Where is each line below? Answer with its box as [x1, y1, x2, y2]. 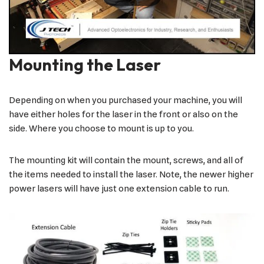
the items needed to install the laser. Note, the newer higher [9, 169, 253, 180]
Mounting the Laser [9, 54, 161, 75]
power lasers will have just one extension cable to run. [9, 183, 229, 194]
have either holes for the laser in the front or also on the [9, 109, 238, 120]
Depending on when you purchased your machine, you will [9, 95, 242, 106]
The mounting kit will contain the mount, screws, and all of [9, 155, 243, 166]
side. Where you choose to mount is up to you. [9, 123, 194, 134]
